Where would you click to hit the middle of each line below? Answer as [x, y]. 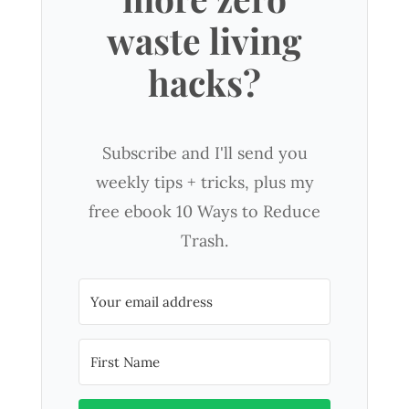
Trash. [204, 240]
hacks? [204, 82]
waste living [204, 40]
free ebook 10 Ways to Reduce [204, 211]
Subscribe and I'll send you [204, 152]
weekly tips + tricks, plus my [204, 182]
